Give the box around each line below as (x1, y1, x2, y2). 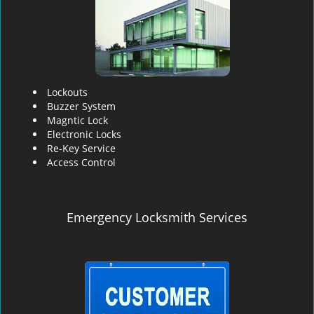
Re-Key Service (47, 142, 116, 155)
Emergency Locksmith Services (67, 209, 247, 226)
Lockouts (47, 86, 88, 99)
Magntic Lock (47, 114, 108, 127)
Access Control (47, 156, 116, 169)
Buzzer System (47, 100, 116, 113)
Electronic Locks (47, 128, 121, 141)
